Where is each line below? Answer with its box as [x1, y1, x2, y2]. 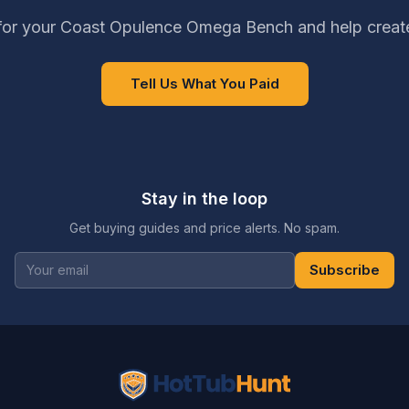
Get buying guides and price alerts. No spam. [69, 219, 340, 236]
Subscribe [309, 260, 380, 278]
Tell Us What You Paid [130, 74, 279, 92]
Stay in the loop [142, 188, 267, 208]
